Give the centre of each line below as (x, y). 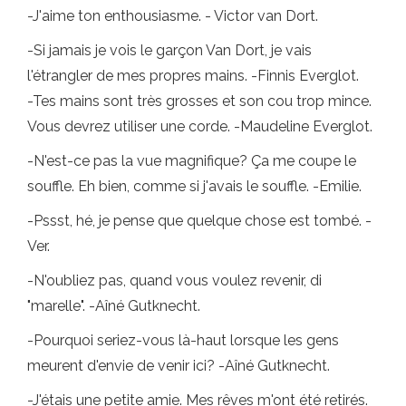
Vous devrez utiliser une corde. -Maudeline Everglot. (200, 127)
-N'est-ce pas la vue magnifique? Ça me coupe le (192, 161)
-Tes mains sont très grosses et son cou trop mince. (199, 101)
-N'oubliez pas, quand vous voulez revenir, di (174, 281)
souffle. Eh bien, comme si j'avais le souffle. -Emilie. (194, 187)
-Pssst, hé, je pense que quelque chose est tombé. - (199, 221)
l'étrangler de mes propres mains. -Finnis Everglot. (193, 76)
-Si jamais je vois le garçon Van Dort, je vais (169, 51)
